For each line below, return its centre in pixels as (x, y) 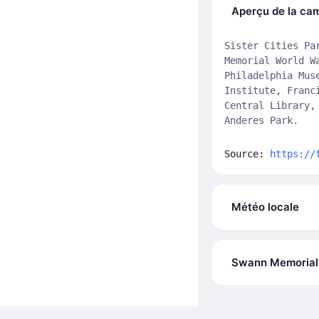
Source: (247, 153)
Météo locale (265, 206)
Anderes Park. (261, 120)
